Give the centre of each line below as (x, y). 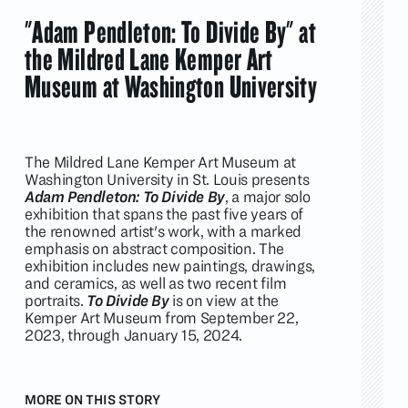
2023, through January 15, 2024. (135, 335)
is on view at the (224, 300)
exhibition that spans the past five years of (164, 214)
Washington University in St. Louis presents (167, 179)
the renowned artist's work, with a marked (163, 231)
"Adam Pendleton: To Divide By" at (170, 31)
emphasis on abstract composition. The (155, 248)
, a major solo (267, 196)
